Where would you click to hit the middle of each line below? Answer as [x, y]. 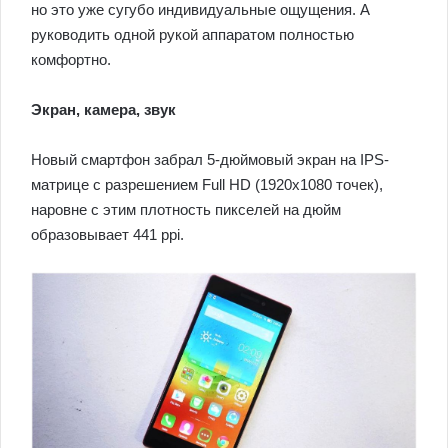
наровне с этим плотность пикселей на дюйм [186, 210]
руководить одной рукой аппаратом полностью [192, 35]
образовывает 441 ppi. [107, 235]
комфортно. [71, 60]
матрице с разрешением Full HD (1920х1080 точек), [207, 185]
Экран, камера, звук [103, 110]
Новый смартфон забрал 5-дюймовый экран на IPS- [210, 160]
